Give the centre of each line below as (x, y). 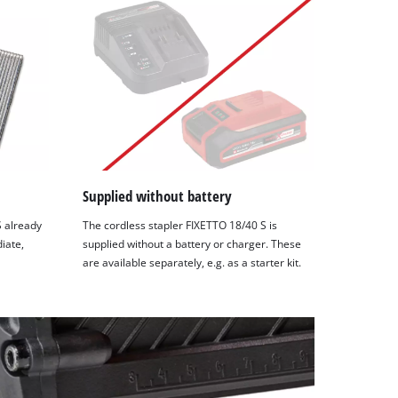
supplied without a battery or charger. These (192, 244)
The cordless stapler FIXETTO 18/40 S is (180, 226)
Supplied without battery (158, 195)
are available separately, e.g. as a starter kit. (192, 263)
